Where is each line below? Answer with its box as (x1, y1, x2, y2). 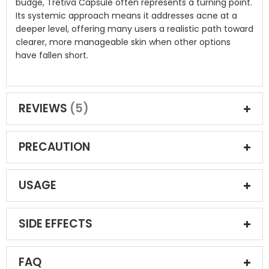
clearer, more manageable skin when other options (16, 36, 231, 48)
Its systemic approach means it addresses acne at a (16, 10, 237, 22)
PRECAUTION (19, 139, 90, 155)
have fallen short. (16, 49, 88, 61)
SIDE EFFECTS (19, 216, 92, 232)
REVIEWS (19, 100, 70, 116)
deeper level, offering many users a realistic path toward (16, 23, 253, 35)
